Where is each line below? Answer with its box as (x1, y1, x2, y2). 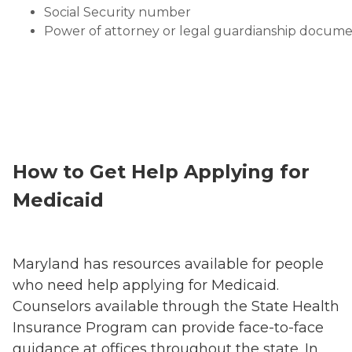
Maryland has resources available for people (13, 255, 324, 273)
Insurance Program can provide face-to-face (13, 318, 324, 336)
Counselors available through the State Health (13, 297, 339, 315)
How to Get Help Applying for (13, 159, 310, 183)
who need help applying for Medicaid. (13, 276, 279, 294)
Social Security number (44, 4, 191, 20)
